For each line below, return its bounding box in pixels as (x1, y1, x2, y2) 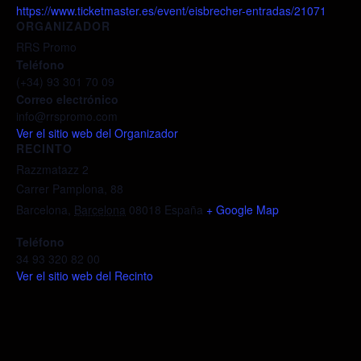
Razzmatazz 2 (16, 161, 89, 178)
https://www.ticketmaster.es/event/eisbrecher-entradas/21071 (16, 2, 326, 19)
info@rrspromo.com (16, 108, 118, 125)
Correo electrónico (16, 91, 118, 108)
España (164, 201, 203, 218)
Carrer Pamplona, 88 (16, 180, 123, 197)
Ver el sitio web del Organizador (16, 125, 178, 142)
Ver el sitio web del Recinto (16, 268, 153, 284)
